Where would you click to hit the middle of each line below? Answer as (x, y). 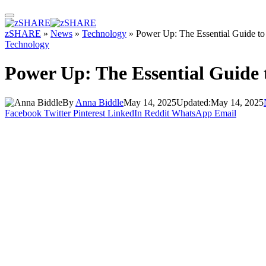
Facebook (23, 113)
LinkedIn (125, 113)
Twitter (57, 113)
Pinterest (89, 113)
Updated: (194, 102)
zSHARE (23, 34)
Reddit (157, 113)
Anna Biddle (99, 102)
